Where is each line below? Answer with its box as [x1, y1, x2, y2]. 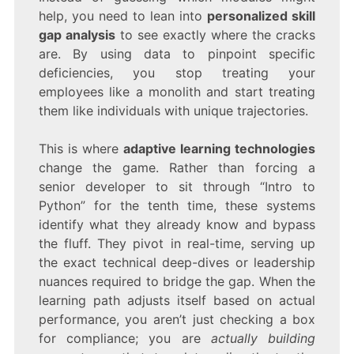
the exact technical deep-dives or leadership [38, 254, 316, 271]
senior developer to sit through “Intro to [38, 179, 316, 195]
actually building [210, 330, 316, 347]
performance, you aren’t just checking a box [38, 311, 316, 328]
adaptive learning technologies [123, 141, 316, 157]
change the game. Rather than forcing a [38, 160, 316, 176]
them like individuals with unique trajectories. [38, 103, 308, 119]
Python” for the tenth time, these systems [38, 198, 316, 214]
